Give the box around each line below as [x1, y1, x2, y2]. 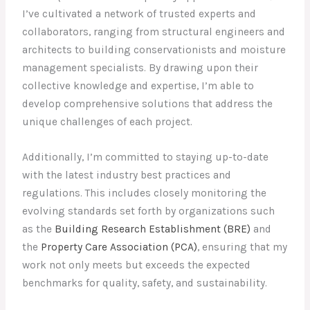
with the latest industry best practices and [22, 169, 232, 182]
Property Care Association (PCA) [41, 241, 198, 254]
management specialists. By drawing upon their [22, 62, 259, 75]
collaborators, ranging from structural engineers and [22, 26, 286, 39]
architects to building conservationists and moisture [22, 44, 286, 57]
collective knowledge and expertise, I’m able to [22, 80, 255, 93]
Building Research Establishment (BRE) [55, 223, 251, 236]
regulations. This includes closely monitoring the [22, 187, 267, 200]
